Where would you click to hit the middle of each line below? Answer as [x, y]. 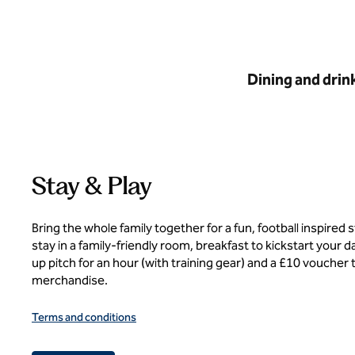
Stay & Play [92, 185]
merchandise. [70, 280]
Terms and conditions [84, 317]
